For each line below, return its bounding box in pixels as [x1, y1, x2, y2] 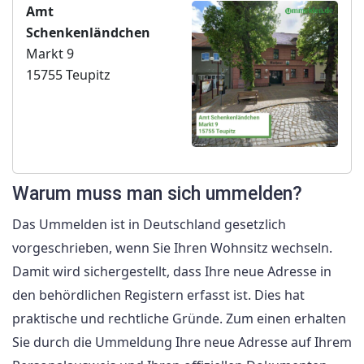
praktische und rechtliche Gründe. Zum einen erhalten [12, 310, 346, 328]
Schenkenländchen [26, 24, 150, 42]
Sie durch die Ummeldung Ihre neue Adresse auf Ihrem [12, 333, 352, 352]
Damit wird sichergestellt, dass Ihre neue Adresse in [12, 262, 331, 281]
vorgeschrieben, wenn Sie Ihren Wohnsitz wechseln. [12, 239, 332, 258]
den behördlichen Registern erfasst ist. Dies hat [12, 286, 305, 305]
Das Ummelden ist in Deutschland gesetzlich [12, 215, 286, 234]
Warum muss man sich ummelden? [12, 182, 302, 206]
